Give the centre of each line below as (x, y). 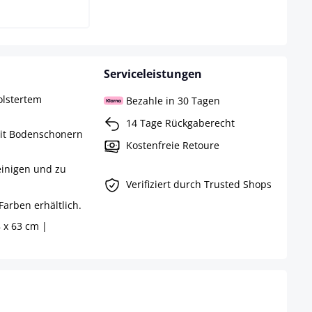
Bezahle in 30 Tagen (173, 100)
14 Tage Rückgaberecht (180, 123)
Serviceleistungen (153, 74)
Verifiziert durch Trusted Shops (198, 184)
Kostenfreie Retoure (172, 145)
